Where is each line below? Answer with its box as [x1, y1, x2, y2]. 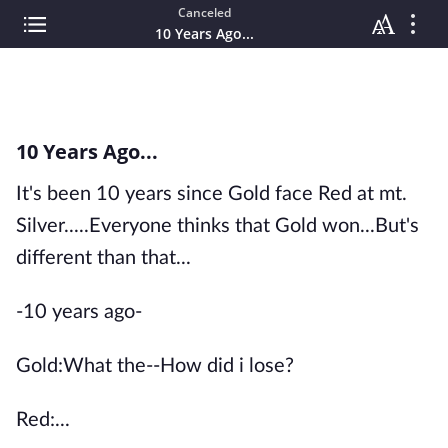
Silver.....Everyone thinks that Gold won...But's [16, 216, 419, 236]
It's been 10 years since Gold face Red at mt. [16, 184, 407, 204]
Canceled [177, 4, 231, 21]
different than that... [16, 248, 191, 268]
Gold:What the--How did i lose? [16, 356, 294, 376]
